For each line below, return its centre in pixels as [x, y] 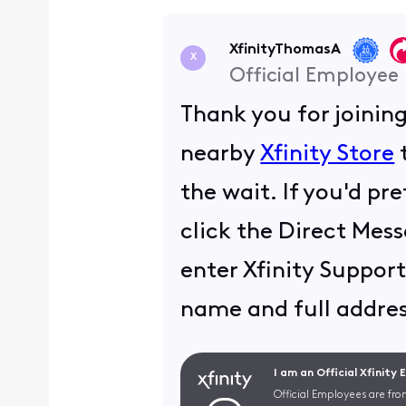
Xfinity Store [328, 154]
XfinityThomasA [285, 49]
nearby [221, 154]
